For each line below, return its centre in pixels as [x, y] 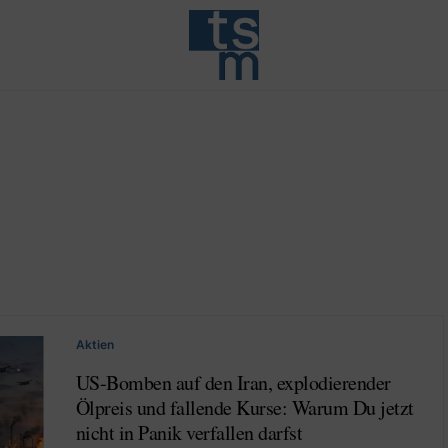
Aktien [94, 344]
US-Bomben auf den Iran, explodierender [233, 382]
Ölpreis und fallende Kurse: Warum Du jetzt [244, 407]
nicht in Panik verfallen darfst [188, 432]
